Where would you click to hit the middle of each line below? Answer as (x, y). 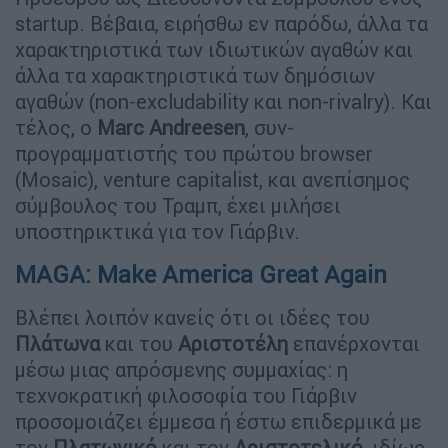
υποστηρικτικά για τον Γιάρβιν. (157, 231)
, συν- (269, 127)
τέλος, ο (56, 127)
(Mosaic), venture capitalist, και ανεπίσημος (212, 179)
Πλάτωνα (57, 343)
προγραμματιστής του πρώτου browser (194, 153)
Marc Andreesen (171, 127)
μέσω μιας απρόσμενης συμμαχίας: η (181, 369)
